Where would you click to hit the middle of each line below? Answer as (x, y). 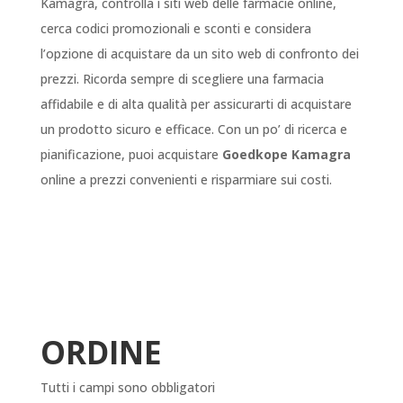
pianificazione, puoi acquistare (131, 155)
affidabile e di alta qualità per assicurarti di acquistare (196, 104)
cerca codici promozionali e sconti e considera (175, 29)
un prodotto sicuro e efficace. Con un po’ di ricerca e (193, 130)
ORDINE (101, 353)
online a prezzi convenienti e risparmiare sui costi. (186, 180)
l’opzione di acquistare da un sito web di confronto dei (199, 54)
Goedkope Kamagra (286, 155)
